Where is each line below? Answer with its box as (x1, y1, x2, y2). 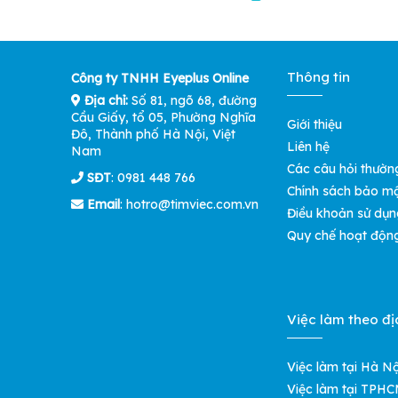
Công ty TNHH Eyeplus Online (71, 70, 249, 87)
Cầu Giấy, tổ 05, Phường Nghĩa (71, 109, 256, 126)
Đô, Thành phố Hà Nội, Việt (71, 126, 235, 143)
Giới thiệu (286, 116, 342, 133)
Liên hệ (286, 139, 330, 155)
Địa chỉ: (81, 92, 128, 109)
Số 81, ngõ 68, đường (128, 92, 257, 109)
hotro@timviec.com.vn (126, 196, 259, 213)
